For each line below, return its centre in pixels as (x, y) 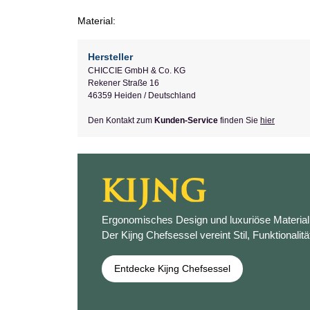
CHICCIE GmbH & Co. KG (137, 70)
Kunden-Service (186, 120)
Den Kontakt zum (121, 120)
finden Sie (239, 120)
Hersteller (110, 56)
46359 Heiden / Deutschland (142, 95)
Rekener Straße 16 (124, 83)
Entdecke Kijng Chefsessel (172, 269)
